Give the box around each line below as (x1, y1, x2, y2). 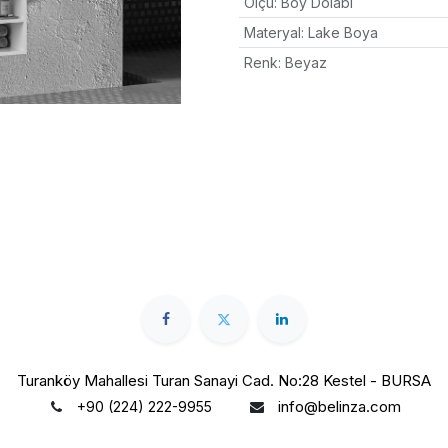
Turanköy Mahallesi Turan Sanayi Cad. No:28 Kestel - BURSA (17, 370, 431, 390)
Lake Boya (307, 24, 378, 41)
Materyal (243, 24, 301, 41)
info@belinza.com (278, 396, 401, 416)
